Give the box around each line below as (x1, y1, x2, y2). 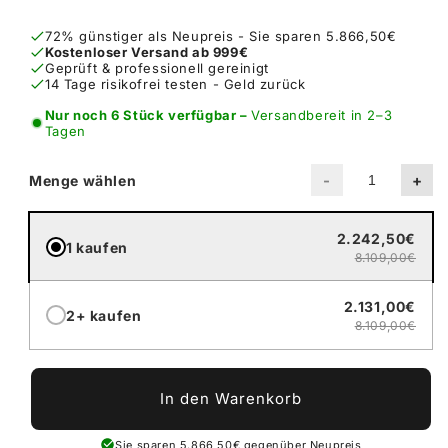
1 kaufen (66, 238, 128, 256)
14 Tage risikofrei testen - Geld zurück (45, 76, 306, 93)
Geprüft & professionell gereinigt (45, 60, 269, 77)
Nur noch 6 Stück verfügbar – (44, 107, 252, 124)
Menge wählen (29, 171, 137, 189)
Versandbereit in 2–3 (251, 107, 393, 124)
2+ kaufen (66, 306, 142, 324)
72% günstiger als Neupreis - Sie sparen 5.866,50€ (45, 28, 397, 45)
